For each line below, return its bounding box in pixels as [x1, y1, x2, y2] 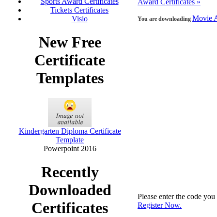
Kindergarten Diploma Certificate [18, 126, 121, 135]
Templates [36, 69, 104, 87]
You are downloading [138, 15, 192, 22]
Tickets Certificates [50, 5, 108, 14]
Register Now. [138, 201, 182, 209]
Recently [41, 163, 99, 181]
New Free [38, 33, 101, 51]
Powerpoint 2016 [43, 144, 96, 153]
